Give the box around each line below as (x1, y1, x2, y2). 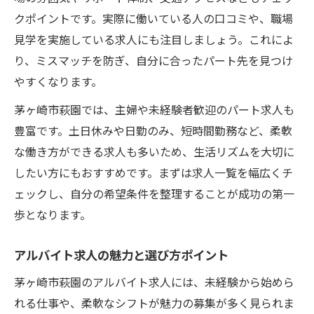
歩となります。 (14, 205, 91, 223)
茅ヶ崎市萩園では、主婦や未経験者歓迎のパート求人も (14, 100, 294, 118)
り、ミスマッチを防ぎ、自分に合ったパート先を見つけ (14, 51, 293, 69)
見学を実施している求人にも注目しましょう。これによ (14, 30, 294, 48)
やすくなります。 (14, 72, 102, 90)
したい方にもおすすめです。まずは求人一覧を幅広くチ (14, 163, 293, 181)
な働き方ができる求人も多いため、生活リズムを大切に (14, 142, 294, 160)
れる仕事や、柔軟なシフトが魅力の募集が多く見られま (14, 294, 294, 311)
